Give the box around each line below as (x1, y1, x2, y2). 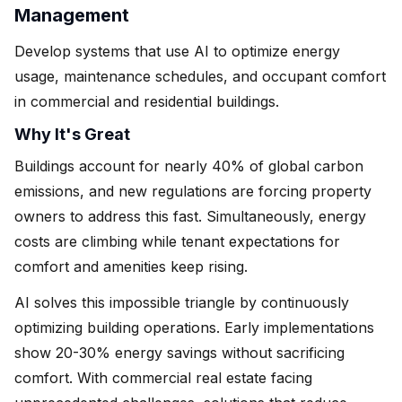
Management (14, 4, 129, 26)
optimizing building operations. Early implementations (14, 318, 374, 336)
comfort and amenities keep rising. (14, 257, 248, 275)
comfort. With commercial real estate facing (14, 368, 312, 387)
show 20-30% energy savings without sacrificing (14, 343, 345, 362)
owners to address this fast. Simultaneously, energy (14, 206, 366, 225)
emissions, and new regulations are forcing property (14, 181, 371, 200)
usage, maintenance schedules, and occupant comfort (14, 66, 386, 85)
